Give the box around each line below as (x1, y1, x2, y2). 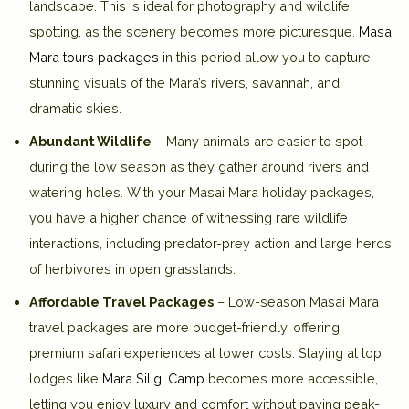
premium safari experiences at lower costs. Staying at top (29, 344, 382, 361)
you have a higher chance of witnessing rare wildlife (29, 209, 348, 225)
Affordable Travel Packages (29, 293, 214, 309)
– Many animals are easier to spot (152, 132, 362, 149)
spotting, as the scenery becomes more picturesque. (29, 23, 359, 39)
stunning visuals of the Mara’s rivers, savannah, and (29, 74, 340, 90)
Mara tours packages (29, 48, 159, 65)
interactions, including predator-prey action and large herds (29, 235, 392, 251)
